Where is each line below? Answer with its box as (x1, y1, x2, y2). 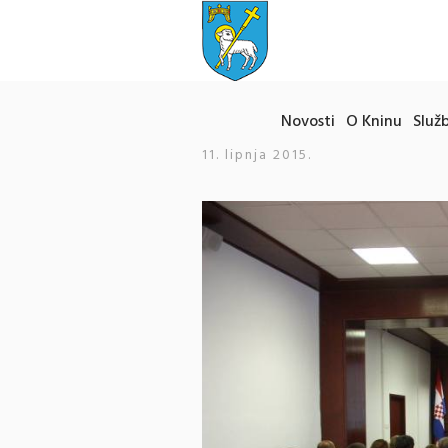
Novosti (281, 108, 335, 135)
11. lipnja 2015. (202, 144, 312, 167)
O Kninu (346, 108, 402, 135)
